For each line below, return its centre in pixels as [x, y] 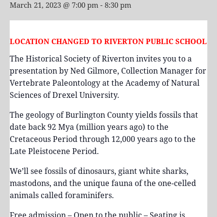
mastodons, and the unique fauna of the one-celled [103, 183]
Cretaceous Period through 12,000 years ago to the [103, 139]
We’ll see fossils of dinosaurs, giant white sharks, [99, 171]
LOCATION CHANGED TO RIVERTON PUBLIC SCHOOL [108, 41]
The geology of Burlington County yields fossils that [104, 115]
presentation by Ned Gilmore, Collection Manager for [108, 70]
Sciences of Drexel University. [64, 95]
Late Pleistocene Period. [54, 151]
